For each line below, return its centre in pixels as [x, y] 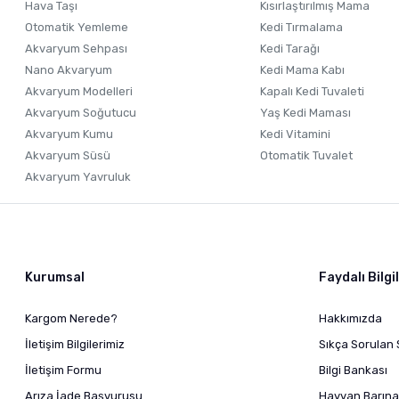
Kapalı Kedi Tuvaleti [312, 91]
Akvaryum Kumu [69, 134]
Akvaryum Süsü [68, 155]
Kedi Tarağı [290, 49]
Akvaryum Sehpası [76, 49]
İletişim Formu [63, 370]
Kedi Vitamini [295, 134]
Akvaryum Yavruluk [78, 177]
